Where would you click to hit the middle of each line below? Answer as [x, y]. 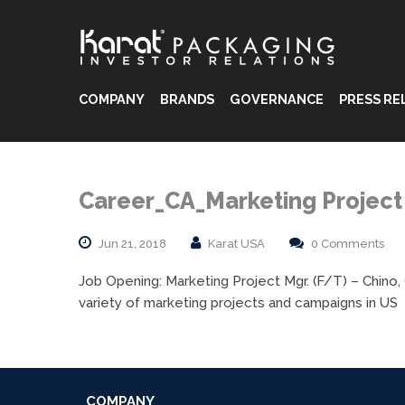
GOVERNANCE [277, 99]
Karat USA [236, 244]
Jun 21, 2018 [132, 244]
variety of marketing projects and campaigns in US [238, 303]
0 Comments [348, 244]
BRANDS [187, 99]
